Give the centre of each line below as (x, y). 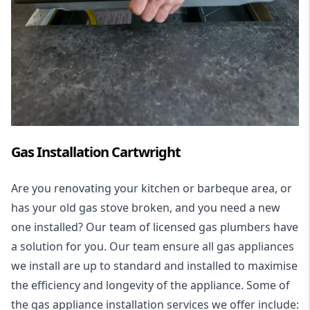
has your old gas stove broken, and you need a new (146, 208)
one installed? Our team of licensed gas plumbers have (155, 227)
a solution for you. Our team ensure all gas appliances (153, 246)
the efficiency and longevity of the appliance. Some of (151, 285)
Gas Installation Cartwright (96, 152)
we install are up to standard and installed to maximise (154, 266)
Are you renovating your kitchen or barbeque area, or (152, 188)
